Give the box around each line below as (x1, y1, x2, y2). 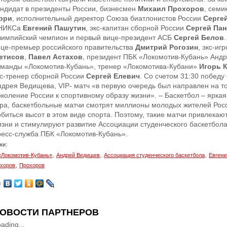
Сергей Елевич (86, 72, 140, 80)
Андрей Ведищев (56, 152, 100, 158)
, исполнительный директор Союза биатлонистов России (12, 14, 203, 22)
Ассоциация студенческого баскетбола (104, 152, 205, 158)
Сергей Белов (174, 33, 224, 42)
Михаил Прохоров (138, 5, 204, 13)
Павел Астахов (28, 53, 83, 61)
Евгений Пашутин (23, 24, 86, 32)
